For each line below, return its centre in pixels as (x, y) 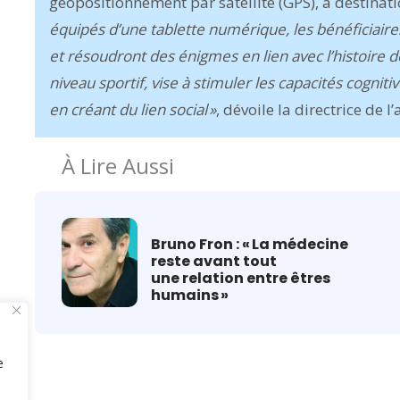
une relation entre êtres (241, 278)
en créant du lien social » (133, 109)
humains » (190, 295)
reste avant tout (214, 261)
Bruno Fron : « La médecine (250, 244)
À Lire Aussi (118, 166)
